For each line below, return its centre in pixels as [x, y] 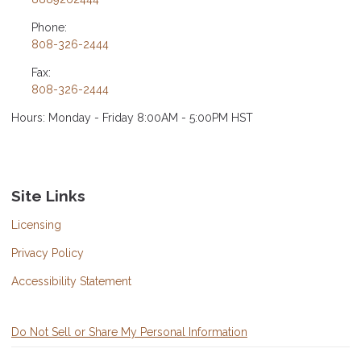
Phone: [49, 27]
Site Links [48, 195]
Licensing [36, 225]
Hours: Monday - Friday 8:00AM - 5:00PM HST [132, 117]
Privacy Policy [48, 253]
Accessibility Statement [71, 282]
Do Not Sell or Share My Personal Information [129, 332]
